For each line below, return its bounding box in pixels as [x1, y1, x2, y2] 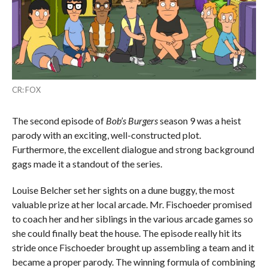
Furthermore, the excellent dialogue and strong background [11, 143, 254, 155]
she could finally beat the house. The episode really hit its [11, 227, 242, 239]
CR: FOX [11, 84, 41, 95]
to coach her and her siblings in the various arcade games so [11, 212, 253, 224]
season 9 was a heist [157, 114, 241, 126]
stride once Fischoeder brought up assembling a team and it [11, 241, 254, 253]
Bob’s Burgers [105, 114, 158, 126]
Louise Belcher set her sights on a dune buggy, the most [11, 184, 234, 196]
